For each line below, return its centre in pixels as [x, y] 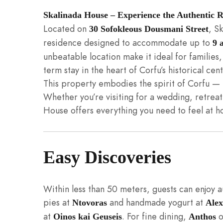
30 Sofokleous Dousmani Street [149, 29]
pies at [58, 202]
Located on [66, 28]
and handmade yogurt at [156, 202]
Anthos [202, 216]
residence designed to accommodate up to [128, 42]
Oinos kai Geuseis [88, 216]
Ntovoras [90, 202]
